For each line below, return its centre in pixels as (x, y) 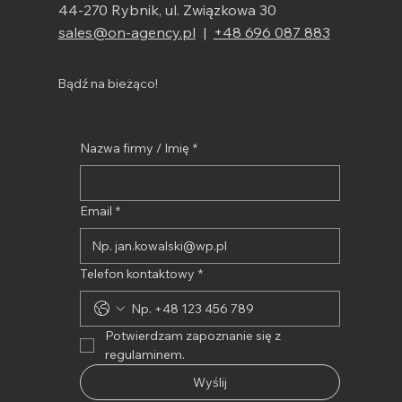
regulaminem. (144, 354)
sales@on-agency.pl (127, 33)
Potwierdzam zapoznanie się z (192, 335)
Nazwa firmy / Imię (134, 148)
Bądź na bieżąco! (108, 84)
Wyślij (210, 382)
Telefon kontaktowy (137, 273)
